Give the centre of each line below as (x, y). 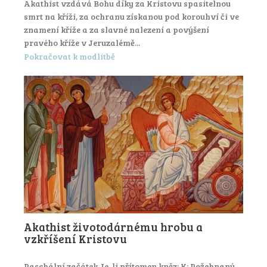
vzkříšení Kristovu (75, 238)
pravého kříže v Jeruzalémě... (82, 43)
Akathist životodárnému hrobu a (113, 226)
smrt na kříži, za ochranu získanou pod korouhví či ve (131, 17)
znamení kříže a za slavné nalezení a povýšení (117, 30)
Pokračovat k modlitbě (69, 56)
